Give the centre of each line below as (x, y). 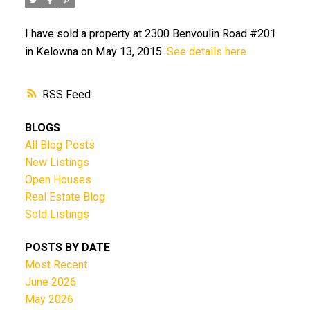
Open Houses (58, 180)
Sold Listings (57, 215)
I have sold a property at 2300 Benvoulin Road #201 (150, 33)
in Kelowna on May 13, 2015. (95, 51)
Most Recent (56, 264)
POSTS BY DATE (67, 247)
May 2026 (49, 299)
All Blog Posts (60, 145)
